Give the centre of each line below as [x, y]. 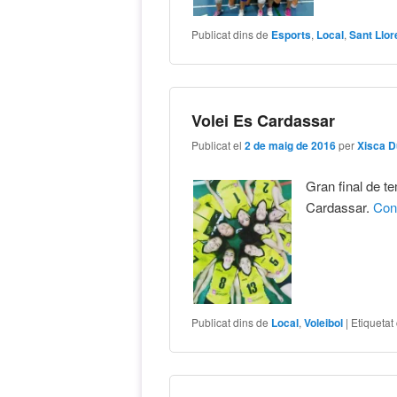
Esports [292, 34]
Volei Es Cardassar [264, 120]
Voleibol [324, 322]
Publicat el [218, 145]
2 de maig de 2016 [291, 146]
